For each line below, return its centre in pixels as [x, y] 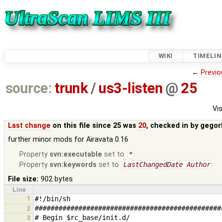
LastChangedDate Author [167, 164]
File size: [24, 179]
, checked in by [173, 125]
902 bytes [57, 179]
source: [28, 88]
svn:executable [76, 154]
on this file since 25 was [95, 125]
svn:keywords [73, 165]
